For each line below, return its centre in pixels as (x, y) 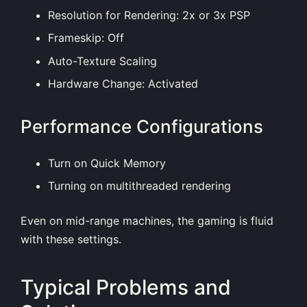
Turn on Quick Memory (107, 163)
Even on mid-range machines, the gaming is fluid (147, 221)
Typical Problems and (126, 287)
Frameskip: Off (86, 38)
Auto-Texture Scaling (102, 61)
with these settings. (71, 240)
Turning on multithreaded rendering (139, 186)
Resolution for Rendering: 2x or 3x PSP (149, 15)
